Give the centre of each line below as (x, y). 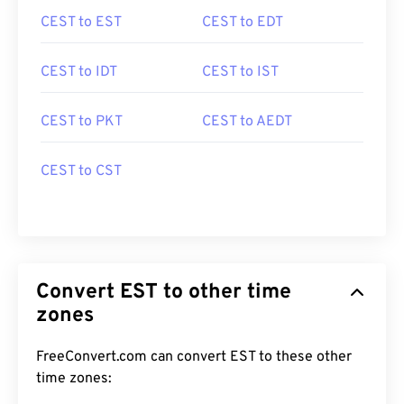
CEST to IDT (79, 72)
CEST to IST (240, 72)
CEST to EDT (243, 23)
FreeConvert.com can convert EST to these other (194, 357)
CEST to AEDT (247, 122)
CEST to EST (81, 23)
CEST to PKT (82, 122)
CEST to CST (81, 171)
